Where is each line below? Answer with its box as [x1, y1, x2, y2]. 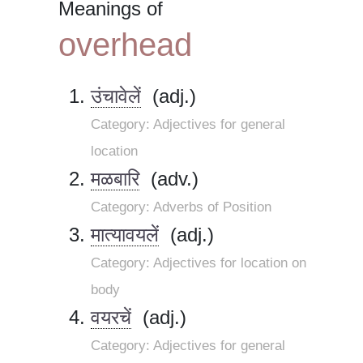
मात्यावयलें [91, 224, 159, 246]
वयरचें [91, 306, 131, 329]
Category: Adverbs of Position [91, 199, 271, 216]
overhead [58, 27, 192, 63]
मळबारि [91, 168, 139, 190]
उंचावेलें [91, 85, 141, 108]
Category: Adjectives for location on [91, 255, 306, 271]
